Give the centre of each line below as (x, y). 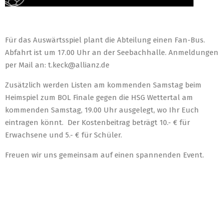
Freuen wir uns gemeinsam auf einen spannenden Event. (104, 155)
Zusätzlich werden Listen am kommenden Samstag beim (103, 85)
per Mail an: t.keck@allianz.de (57, 65)
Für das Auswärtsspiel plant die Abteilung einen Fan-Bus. (105, 40)
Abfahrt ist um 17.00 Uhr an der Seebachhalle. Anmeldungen (112, 53)
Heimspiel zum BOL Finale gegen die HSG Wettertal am (99, 98)
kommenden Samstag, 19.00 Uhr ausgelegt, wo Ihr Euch (102, 110)
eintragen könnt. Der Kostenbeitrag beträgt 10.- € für (97, 123)
